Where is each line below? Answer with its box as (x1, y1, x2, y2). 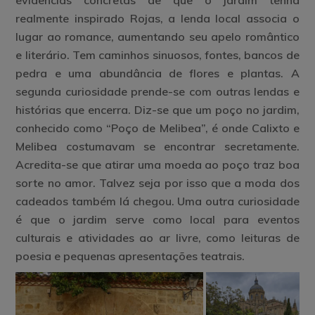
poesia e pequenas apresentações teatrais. (15, 249, 245, 263)
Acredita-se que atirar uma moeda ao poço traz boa (15, 157, 300, 172)
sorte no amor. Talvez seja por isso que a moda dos (15, 176, 300, 190)
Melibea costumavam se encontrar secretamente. (15, 139, 300, 153)
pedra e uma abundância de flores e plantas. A (15, 66, 300, 80)
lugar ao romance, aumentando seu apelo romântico (15, 30, 300, 44)
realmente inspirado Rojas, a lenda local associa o (15, 11, 300, 25)
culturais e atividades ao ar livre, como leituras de (15, 231, 300, 245)
